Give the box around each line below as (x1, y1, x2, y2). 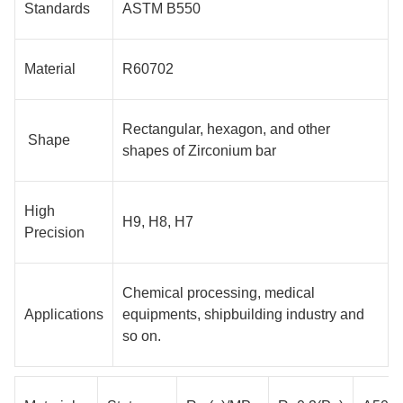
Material (24, 61, 76, 76)
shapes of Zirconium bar (122, 143, 276, 158)
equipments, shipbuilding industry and (122, 307, 364, 322)
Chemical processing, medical (122, 285, 315, 300)
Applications (24, 307, 103, 322)
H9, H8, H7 (122, 214, 193, 229)
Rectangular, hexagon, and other (122, 121, 330, 137)
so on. (122, 328, 161, 344)
